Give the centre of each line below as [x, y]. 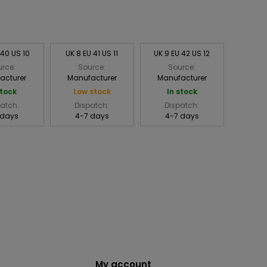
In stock [182, 92]
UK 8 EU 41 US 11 [92, 54]
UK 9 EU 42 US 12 [182, 54]
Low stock [92, 92]
